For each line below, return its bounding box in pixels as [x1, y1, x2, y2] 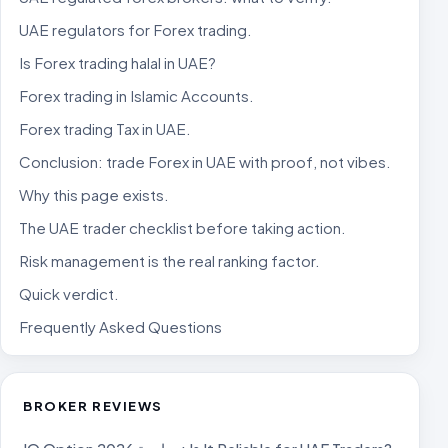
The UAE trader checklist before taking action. [19, 218, 346, 237]
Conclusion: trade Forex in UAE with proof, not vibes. [19, 152, 391, 171]
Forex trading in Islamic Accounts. [19, 86, 254, 105]
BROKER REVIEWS [23, 397, 164, 414]
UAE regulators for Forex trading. [19, 20, 252, 39]
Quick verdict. [19, 284, 119, 303]
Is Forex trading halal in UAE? [19, 53, 216, 72]
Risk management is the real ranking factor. [19, 251, 320, 270]
